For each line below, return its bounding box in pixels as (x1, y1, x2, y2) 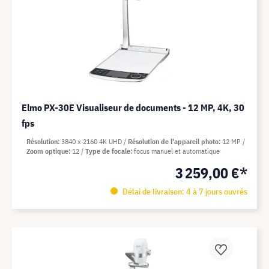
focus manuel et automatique (134, 147, 220, 156)
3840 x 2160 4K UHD (61, 137, 124, 146)
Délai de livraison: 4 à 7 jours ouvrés (120, 186, 247, 197)
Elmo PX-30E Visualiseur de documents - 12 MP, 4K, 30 (22, 101, 244, 113)
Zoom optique (26, 147, 68, 156)
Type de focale (85, 147, 130, 156)
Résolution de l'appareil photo (128, 137, 219, 146)
